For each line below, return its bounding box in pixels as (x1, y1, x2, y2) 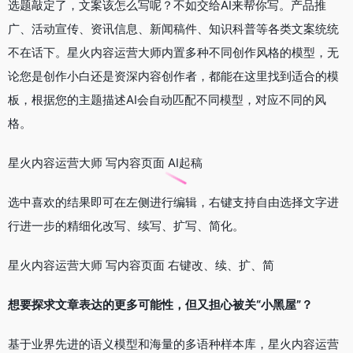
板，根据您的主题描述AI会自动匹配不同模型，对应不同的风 (8, 91, 326, 107)
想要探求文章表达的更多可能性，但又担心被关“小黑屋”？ (8, 296, 313, 312)
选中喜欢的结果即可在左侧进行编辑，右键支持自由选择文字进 (8, 194, 339, 210)
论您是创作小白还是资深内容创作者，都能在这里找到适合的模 (8, 68, 339, 84)
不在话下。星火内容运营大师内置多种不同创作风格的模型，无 (8, 44, 339, 60)
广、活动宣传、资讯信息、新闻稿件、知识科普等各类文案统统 (8, 20, 339, 36)
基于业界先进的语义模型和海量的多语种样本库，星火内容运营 (8, 336, 339, 351)
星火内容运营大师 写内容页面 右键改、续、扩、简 (8, 257, 274, 273)
